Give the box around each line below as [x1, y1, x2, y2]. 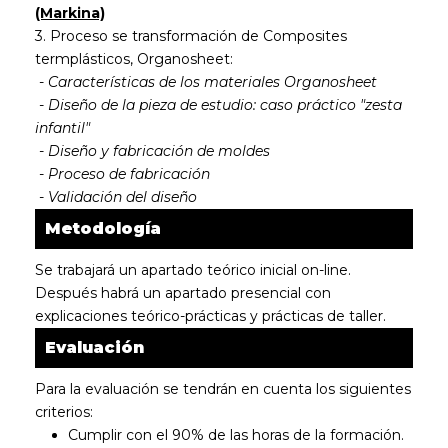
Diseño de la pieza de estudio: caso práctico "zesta [48, 96, 402, 114]
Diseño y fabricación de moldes [48, 142, 270, 160]
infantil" [35, 119, 90, 137]
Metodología [45, 219, 161, 238]
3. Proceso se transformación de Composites [35, 27, 347, 45]
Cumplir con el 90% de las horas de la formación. [67, 426, 404, 444]
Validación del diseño [48, 188, 197, 206]
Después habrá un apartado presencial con [35, 284, 331, 302]
